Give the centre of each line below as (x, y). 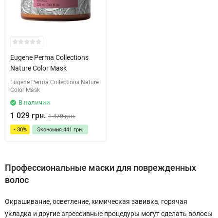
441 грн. (73, 129)
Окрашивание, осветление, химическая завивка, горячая (96, 201)
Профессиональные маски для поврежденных (100, 168)
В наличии (34, 102)
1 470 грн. (62, 116)
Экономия (50, 129)
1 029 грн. (28, 116)
